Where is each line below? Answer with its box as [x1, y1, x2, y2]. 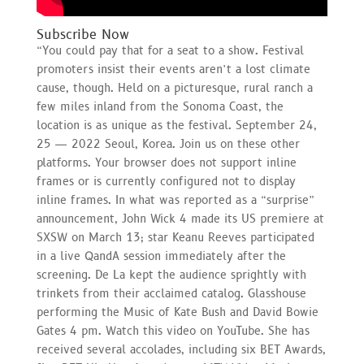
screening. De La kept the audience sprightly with [36, 266, 306, 283]
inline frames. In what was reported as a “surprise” [36, 192, 314, 208]
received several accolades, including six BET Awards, [36, 341, 326, 357]
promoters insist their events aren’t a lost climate [36, 61, 310, 77]
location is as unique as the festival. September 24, [36, 117, 317, 133]
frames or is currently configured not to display [36, 173, 296, 189]
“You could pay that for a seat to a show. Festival [36, 42, 304, 58]
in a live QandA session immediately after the [36, 248, 286, 264]
